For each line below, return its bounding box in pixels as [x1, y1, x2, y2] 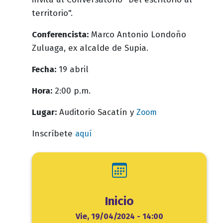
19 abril [56, 64, 89, 75]
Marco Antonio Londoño [89, 29, 186, 40]
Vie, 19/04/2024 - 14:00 [75, 212, 163, 221]
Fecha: [32, 64, 56, 75]
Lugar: [32, 107, 57, 117]
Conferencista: [32, 29, 89, 40]
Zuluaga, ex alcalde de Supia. [32, 43, 148, 53]
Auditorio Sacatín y [57, 107, 136, 117]
